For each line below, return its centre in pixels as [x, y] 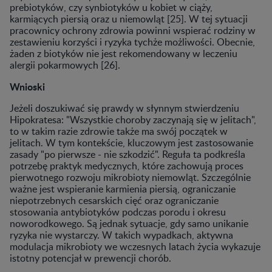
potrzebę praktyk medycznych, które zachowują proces [127, 165]
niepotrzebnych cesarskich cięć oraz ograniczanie [114, 200]
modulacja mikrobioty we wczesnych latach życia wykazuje [135, 246]
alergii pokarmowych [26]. [65, 65]
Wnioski [27, 86]
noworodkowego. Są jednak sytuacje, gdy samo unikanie [129, 223]
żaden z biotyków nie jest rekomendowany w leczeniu [124, 53]
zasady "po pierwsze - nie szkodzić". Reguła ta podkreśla [127, 154]
